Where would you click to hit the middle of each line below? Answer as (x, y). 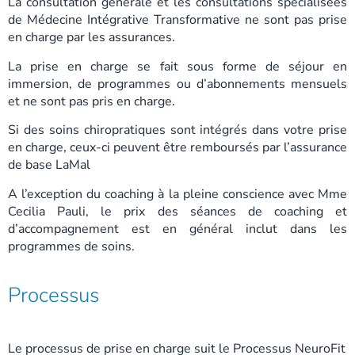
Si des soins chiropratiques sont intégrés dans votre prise (177, 130)
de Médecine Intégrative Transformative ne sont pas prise (177, 20)
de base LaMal (49, 165)
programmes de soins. (71, 246)
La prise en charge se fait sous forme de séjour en (177, 66)
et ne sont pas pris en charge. (92, 101)
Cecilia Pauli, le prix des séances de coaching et (177, 211)
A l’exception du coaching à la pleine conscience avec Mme (177, 194)
